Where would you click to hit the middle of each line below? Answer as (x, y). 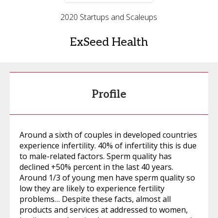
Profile (109, 95)
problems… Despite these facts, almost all (95, 199)
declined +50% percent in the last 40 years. (96, 167)
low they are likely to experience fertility (92, 189)
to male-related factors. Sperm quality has (96, 156)
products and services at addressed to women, (104, 210)
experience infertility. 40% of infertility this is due (108, 146)
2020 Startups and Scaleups (109, 17)
